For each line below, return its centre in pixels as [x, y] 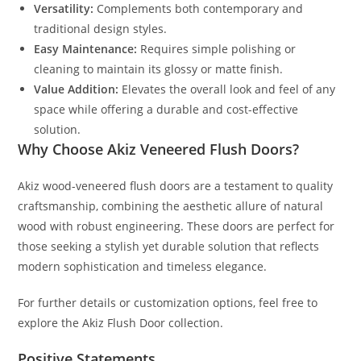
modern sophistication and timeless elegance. [143, 266]
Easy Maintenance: [86, 48]
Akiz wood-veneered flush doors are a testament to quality [176, 185]
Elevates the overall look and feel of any [227, 89]
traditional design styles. [101, 28]
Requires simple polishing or [217, 48]
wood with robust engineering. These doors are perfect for [176, 226]
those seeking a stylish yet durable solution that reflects [169, 246]
